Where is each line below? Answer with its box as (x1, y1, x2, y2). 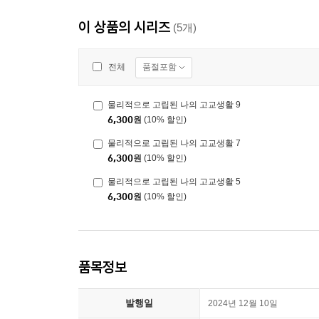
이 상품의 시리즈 (78, 18, 170, 36)
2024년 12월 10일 (208, 298, 278, 309)
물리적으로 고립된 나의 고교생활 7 (108, 138, 241, 149)
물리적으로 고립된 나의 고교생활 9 (108, 100, 241, 110)
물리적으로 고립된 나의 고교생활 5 (108, 177, 241, 187)
